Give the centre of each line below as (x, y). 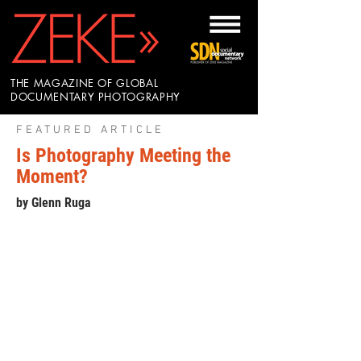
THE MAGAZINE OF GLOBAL (85, 83)
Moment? (52, 176)
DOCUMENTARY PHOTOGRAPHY (95, 97)
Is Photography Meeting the (123, 156)
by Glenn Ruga (54, 203)
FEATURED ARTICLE (91, 130)
